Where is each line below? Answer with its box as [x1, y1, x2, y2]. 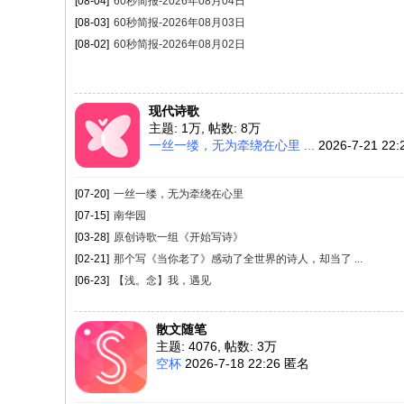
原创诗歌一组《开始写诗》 [114, 231, 243, 243]
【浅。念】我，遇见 [114, 274, 211, 287]
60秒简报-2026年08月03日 [114, 16, 245, 29]
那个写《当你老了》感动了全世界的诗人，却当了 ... [114, 252, 363, 265]
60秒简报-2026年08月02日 [114, 38, 245, 50]
